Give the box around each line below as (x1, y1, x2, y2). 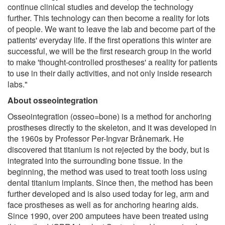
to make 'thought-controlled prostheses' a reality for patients (8, 56, 217, 68)
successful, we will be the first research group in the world (8, 45, 211, 57)
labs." (8, 78, 28, 90)
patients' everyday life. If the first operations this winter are (8, 34, 211, 46)
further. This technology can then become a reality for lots (8, 12, 209, 24)
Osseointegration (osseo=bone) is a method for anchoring (8, 110, 211, 122)
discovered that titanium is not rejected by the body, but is (8, 143, 209, 155)
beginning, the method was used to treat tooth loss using (8, 165, 207, 177)
